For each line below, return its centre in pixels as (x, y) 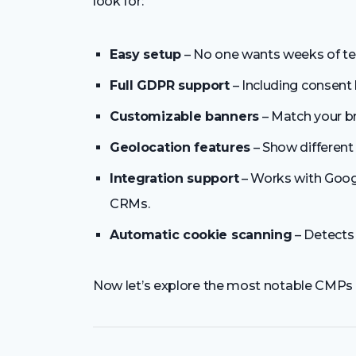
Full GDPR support (170, 85)
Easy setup (145, 54)
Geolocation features (180, 147)
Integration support (174, 178)
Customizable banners (184, 116)
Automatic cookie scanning (201, 234)
